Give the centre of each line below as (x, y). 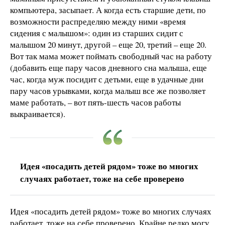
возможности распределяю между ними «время (98, 21)
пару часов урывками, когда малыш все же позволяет (108, 90)
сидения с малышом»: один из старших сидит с (97, 33)
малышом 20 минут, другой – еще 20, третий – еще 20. (108, 44)
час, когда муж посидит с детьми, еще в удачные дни (107, 79)
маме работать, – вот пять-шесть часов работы (95, 102)
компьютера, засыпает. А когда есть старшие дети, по (108, 10)
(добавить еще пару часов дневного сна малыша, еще (108, 67)
